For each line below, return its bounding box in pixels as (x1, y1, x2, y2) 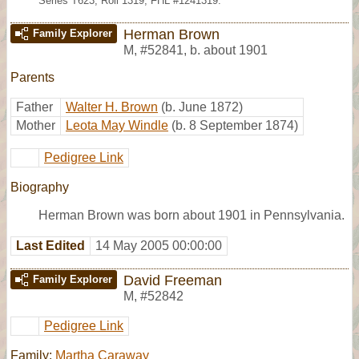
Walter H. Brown (66, 99, 158, 114)
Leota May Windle (66, 118, 168, 132)
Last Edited (16, 238, 85, 252)
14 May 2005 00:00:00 (95, 238, 222, 252)
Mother (16, 118, 55, 132)
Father (16, 99, 53, 114)
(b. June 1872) (161, 99, 243, 114)
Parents (10, 70, 54, 84)
